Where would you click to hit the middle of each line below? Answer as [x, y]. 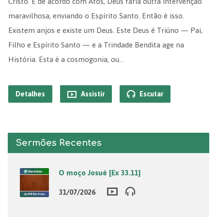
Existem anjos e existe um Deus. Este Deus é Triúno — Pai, [105, 31]
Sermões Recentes [58, 143]
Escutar [150, 94]
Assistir [92, 94]
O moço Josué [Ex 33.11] [99, 173]
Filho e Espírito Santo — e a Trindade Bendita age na [96, 45]
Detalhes [30, 94]
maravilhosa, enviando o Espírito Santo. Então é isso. [96, 16]
